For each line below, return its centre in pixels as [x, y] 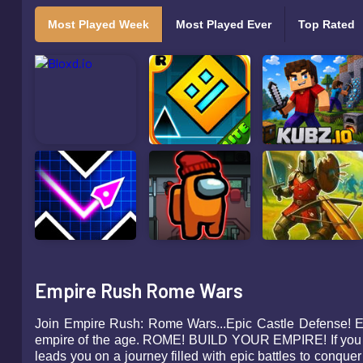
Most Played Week [98, 24]
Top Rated [326, 24]
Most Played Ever [223, 24]
